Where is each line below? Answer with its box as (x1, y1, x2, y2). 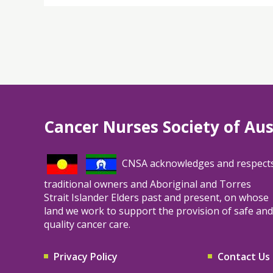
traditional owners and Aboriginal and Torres (44, 177, 251, 191)
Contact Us (217, 249, 270, 263)
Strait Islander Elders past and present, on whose (44, 190, 269, 204)
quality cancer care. (44, 217, 130, 231)
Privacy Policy (54, 249, 118, 263)
